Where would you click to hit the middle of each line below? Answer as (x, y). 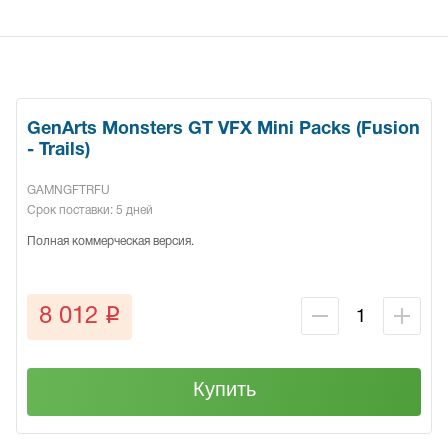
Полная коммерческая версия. (110, 242)
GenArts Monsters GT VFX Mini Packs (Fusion (223, 130)
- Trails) (58, 151)
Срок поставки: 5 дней (90, 211)
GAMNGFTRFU (68, 191)
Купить (224, 389)
